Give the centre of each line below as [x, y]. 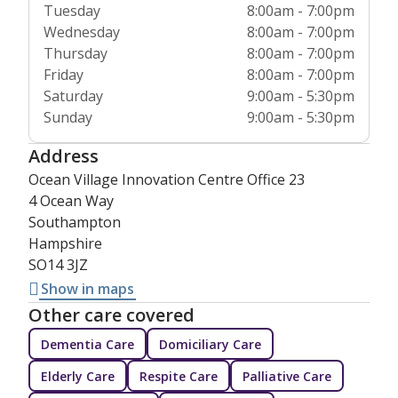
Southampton [75, 223]
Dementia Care [88, 344]
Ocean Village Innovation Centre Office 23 [167, 180]
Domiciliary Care [210, 344]
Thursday [76, 54]
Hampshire [65, 244]
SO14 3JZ [58, 265]
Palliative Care [287, 376]
